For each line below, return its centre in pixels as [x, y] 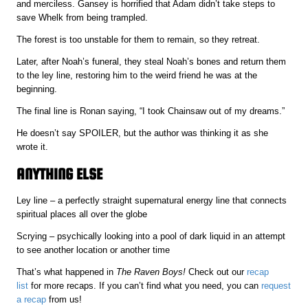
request [276, 286]
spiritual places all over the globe [82, 214]
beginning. [37, 89]
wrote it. [33, 147]
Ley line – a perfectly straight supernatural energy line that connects [152, 201]
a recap [32, 300]
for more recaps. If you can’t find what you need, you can [145, 286]
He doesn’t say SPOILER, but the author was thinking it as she [143, 133]
